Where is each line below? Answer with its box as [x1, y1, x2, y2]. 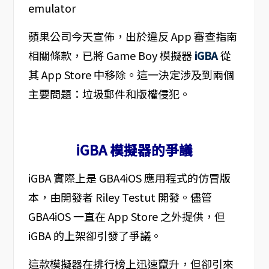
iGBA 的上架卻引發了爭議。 [28, 228, 162, 244]
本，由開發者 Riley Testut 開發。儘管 [28, 189, 212, 205]
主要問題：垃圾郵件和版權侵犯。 [28, 86, 190, 102]
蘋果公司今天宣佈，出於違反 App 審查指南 [28, 28, 237, 44]
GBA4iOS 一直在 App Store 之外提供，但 [28, 208, 225, 225]
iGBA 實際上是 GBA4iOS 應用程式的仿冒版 [28, 170, 231, 186]
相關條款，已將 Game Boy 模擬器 [28, 47, 195, 64]
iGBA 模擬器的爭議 [76, 140, 193, 160]
